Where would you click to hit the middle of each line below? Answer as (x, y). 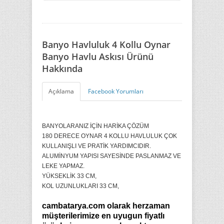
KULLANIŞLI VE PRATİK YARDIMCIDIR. (96, 146)
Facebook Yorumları (116, 91)
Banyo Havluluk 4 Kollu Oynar (106, 44)
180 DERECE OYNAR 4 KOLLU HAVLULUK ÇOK (109, 136)
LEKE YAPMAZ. (63, 166)
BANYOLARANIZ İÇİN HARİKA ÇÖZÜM (95, 126)
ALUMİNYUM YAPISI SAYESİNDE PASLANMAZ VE (111, 156)
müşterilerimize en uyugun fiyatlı (103, 216)
